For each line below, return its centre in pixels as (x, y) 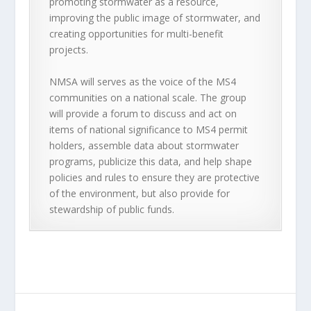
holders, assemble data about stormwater (144, 145)
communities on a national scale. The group (148, 97)
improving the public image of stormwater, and (155, 18)
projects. (69, 50)
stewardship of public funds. (112, 209)
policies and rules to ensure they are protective (155, 177)
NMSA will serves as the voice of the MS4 (143, 81)
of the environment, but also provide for (140, 193)
